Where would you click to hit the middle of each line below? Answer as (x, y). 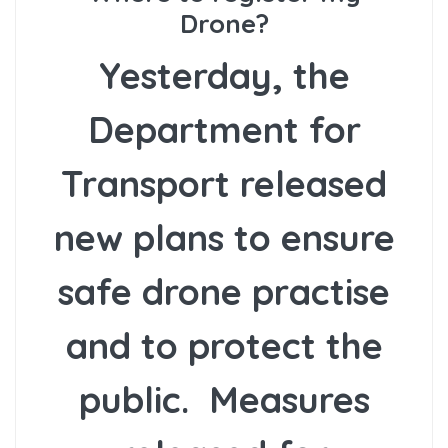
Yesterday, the (224, 76)
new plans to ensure (224, 238)
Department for (224, 130)
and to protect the (224, 346)
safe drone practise (224, 292)
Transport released (224, 184)
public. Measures (224, 400)
